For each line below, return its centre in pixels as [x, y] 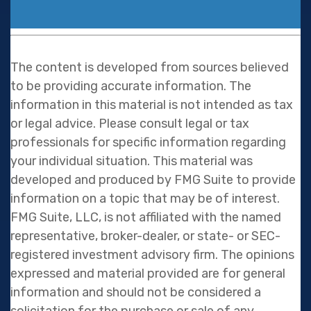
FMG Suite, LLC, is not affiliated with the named [146, 217]
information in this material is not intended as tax [152, 104]
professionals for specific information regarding [148, 142]
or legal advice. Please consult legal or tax [130, 123]
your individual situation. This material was [132, 161]
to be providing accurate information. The [131, 86]
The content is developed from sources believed [150, 67]
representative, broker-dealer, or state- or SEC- [145, 236]
